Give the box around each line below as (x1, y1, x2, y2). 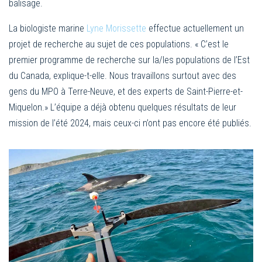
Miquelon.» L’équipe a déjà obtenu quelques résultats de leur (9, 101, 236, 113)
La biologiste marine (9, 22, 87, 34)
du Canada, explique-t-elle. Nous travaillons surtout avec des (9, 70, 236, 81)
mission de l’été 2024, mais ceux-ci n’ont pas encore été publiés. (9, 117, 251, 129)
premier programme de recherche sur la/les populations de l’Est (9, 54, 250, 65)
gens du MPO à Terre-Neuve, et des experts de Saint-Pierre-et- (9, 85, 243, 97)
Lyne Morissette (87, 22, 146, 34)
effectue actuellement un (146, 22, 244, 34)
